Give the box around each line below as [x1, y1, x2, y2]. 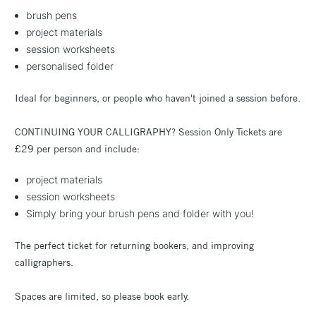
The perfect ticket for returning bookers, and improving [15, 238, 254, 252]
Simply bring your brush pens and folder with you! [26, 207, 255, 219]
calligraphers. [15, 255, 73, 269]
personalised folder [26, 59, 114, 72]
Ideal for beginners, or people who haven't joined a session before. [15, 91, 300, 104]
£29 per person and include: [15, 142, 140, 155]
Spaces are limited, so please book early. [15, 289, 189, 303]
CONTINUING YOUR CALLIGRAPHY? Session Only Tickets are [15, 125, 282, 138]
